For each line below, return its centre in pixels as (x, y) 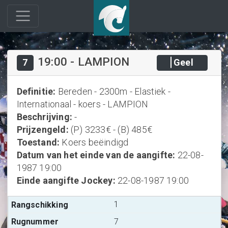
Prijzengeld (41, 129)
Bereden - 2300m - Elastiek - (114, 91)
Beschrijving (43, 117)
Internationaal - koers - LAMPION (82, 104)
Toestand (37, 142)
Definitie (35, 91)
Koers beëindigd (95, 142)
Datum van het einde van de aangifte (95, 155)
